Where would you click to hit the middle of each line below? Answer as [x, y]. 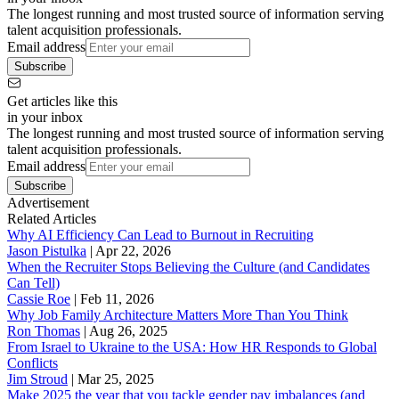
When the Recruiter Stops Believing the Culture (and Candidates [188, 267]
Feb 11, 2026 [117, 299]
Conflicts [33, 363]
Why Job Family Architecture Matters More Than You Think [178, 315]
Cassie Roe [39, 299]
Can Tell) [33, 283]
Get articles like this [62, 102]
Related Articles [52, 219]
